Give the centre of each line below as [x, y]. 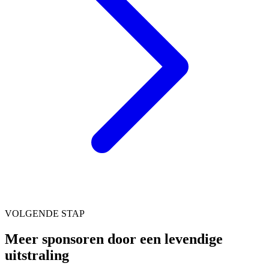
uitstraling [37, 255]
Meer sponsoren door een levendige [114, 239]
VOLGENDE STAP [45, 213]
